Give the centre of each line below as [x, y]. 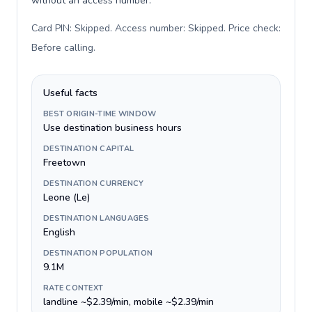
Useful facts [70, 93]
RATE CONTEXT [73, 288]
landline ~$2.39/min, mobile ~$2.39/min [128, 302]
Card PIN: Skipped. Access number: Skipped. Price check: [156, 28]
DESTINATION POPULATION [98, 253]
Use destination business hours [112, 128]
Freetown [64, 163]
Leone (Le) [67, 197]
